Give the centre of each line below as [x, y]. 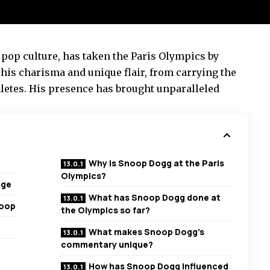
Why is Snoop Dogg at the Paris [157, 163]
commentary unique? [107, 245]
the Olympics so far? [106, 210]
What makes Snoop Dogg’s [147, 232]
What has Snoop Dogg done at [155, 198]
